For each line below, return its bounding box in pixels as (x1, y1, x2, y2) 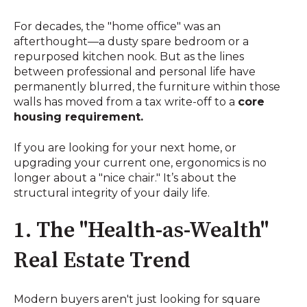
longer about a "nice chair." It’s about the (14, 171, 236, 184)
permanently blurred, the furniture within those (14, 80, 280, 94)
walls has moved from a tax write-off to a (14, 95, 238, 109)
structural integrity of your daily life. (14, 186, 210, 199)
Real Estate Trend (14, 247, 191, 275)
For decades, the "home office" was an (14, 20, 221, 34)
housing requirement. (14, 110, 143, 124)
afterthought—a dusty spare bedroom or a (14, 35, 249, 49)
